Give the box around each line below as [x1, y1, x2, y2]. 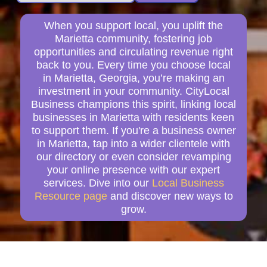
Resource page [34, 190, 107, 202]
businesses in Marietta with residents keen [33, 111, 234, 123]
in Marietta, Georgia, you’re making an [42, 72, 225, 84]
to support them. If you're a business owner [31, 124, 236, 136]
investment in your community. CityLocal [38, 85, 229, 97]
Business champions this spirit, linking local [31, 98, 236, 110]
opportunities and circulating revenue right [34, 45, 233, 58]
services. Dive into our [43, 176, 152, 189]
